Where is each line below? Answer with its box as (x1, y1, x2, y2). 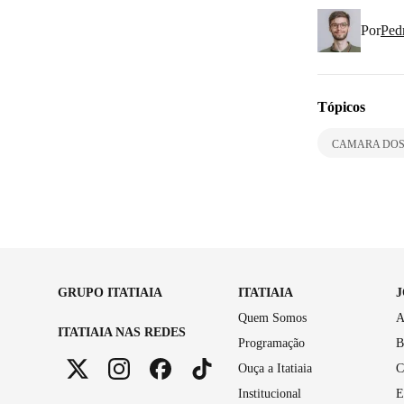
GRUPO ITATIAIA (58, 285, 162, 299)
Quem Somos (238, 310, 307, 325)
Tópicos (317, 98, 365, 115)
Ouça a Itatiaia (238, 361, 312, 375)
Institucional (238, 386, 301, 400)
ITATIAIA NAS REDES (58, 325, 186, 339)
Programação (238, 335, 305, 350)
